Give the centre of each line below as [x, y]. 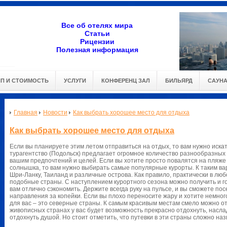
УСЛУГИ [75, 81]
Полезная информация [97, 50]
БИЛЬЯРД [179, 81]
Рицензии [97, 42]
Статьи [97, 33]
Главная [26, 112]
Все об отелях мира [97, 25]
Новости [55, 112]
